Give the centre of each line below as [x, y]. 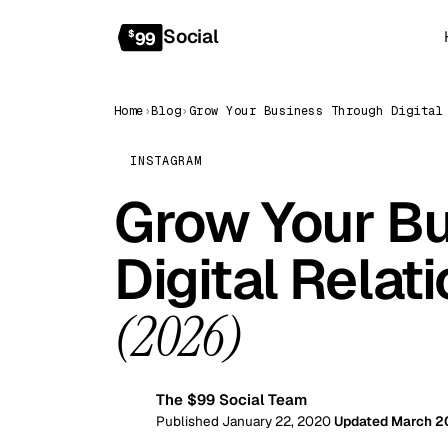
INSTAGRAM [166, 161]
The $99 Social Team [231, 399]
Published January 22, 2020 [243, 421]
